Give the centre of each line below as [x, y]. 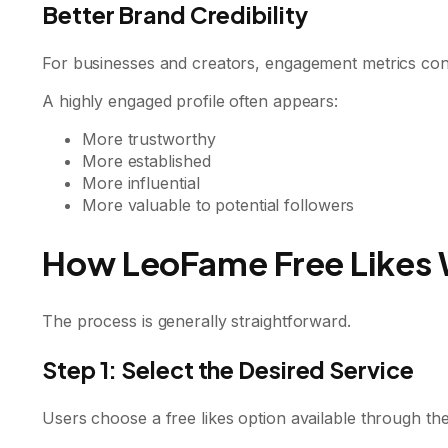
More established [146, 160]
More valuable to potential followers [218, 204]
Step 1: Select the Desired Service [228, 369]
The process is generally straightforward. [196, 320]
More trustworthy [149, 138]
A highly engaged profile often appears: [190, 100]
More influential [141, 182]
